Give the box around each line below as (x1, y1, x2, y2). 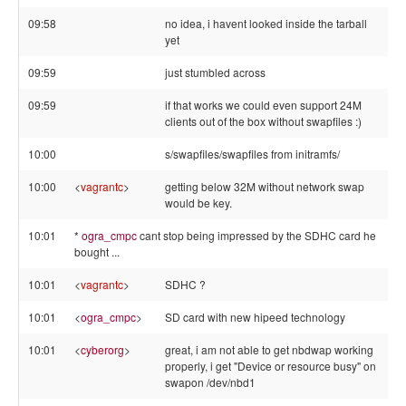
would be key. (165, 195, 232, 210)
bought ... (74, 244, 120, 259)
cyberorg (81, 342, 124, 357)
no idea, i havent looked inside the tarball (165, 15, 367, 31)
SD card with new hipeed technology (165, 309, 345, 324)
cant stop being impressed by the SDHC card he (137, 227, 376, 243)
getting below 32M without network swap (165, 179, 364, 194)
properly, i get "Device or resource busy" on (165, 358, 376, 373)
